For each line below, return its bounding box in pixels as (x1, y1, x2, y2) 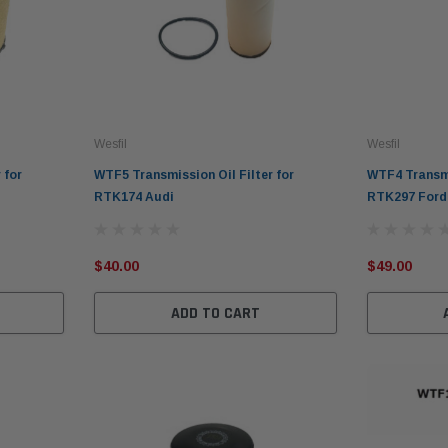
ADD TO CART (170, 302, 260, 324)
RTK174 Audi (94, 189, 175, 204)
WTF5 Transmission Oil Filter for (94, 167, 295, 182)
